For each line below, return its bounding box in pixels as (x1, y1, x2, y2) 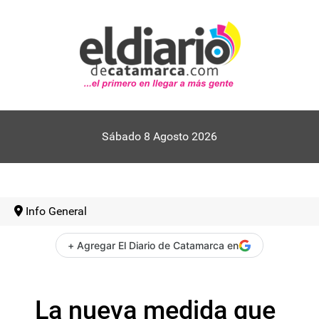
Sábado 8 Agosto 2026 (102, 130, 217, 143)
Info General (26, 204, 87, 218)
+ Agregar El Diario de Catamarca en (68, 239, 239, 251)
